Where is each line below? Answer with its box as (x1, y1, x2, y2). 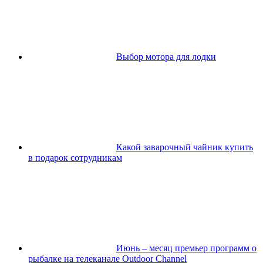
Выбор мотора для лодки (116, 51, 216, 62)
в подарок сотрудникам (28, 152, 122, 163)
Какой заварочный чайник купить (116, 141, 253, 152)
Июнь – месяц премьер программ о (116, 242, 257, 253)
